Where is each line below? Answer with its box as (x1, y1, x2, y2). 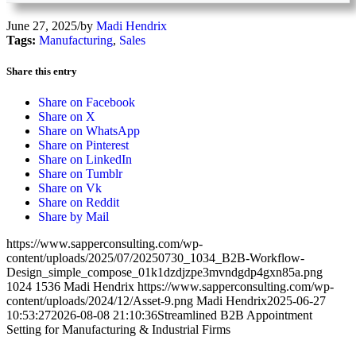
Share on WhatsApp (38, 124, 140, 138)
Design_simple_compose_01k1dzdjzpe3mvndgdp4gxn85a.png (6, 265, 323, 280)
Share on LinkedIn (38, 153, 132, 167)
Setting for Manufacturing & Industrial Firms (6, 323, 230, 337)
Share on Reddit (38, 195, 119, 210)
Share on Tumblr (38, 167, 122, 181)
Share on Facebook (38, 95, 135, 110)
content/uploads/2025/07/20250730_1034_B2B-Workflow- (6, 251, 304, 265)
